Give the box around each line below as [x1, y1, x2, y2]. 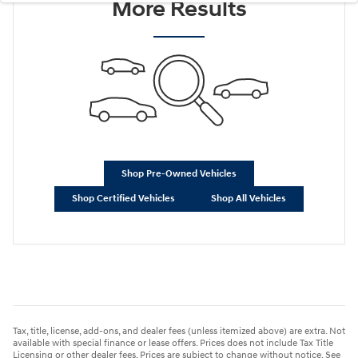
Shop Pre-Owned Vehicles [121, 167, 237, 180]
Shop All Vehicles [210, 193, 286, 205]
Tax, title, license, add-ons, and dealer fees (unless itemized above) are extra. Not [13, 325, 345, 338]
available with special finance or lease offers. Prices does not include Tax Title [13, 337, 333, 350]
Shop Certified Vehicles [72, 193, 176, 205]
